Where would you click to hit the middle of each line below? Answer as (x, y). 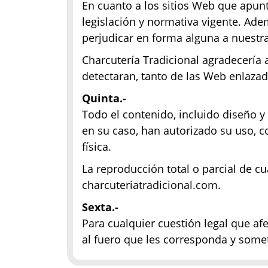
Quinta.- (104, 98)
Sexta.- (100, 207)
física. (98, 147)
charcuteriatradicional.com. (151, 185)
